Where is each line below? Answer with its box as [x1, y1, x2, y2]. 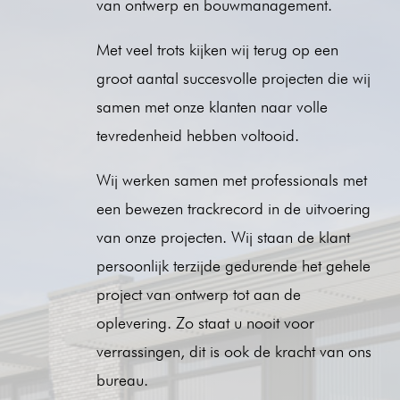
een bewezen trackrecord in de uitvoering [96, 198, 371, 218]
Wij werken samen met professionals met [96, 170, 367, 189]
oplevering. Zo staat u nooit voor [96, 312, 314, 332]
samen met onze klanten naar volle [96, 96, 328, 116]
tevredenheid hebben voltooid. [96, 125, 299, 145]
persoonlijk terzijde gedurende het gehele [96, 255, 371, 275]
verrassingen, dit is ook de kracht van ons [96, 341, 371, 361]
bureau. [96, 370, 148, 389]
